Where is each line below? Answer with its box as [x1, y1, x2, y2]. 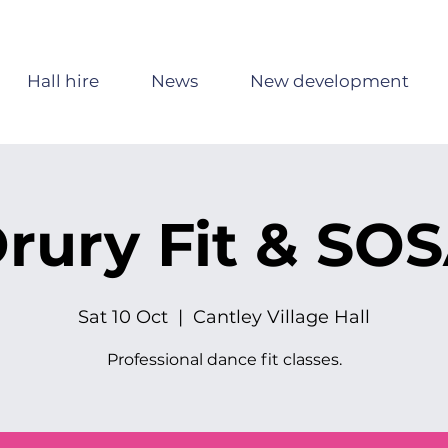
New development [249, 71, 409, 91]
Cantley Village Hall [193, 306, 370, 328]
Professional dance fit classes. [106, 350, 342, 369]
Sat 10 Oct [78, 306, 168, 328]
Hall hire [26, 71, 99, 91]
